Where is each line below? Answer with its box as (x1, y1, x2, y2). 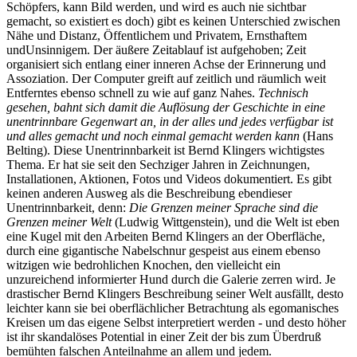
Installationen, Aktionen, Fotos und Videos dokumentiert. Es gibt (6, 171, 331, 186)
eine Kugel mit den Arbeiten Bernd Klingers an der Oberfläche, (6, 229, 325, 243)
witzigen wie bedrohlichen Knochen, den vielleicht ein (6, 257, 280, 272)
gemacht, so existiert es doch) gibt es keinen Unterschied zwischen (6, 14, 340, 28)
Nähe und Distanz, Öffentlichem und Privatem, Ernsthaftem (6, 28, 307, 42)
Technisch (258, 85, 308, 100)
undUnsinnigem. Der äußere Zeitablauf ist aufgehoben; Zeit (6, 42, 306, 57)
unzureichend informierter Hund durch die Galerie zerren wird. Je (6, 272, 335, 286)
